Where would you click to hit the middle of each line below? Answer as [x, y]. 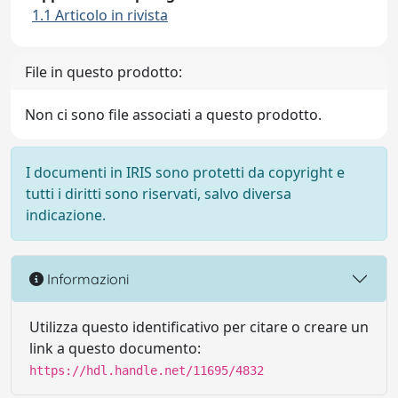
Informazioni [86, 279]
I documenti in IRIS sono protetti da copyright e [185, 172]
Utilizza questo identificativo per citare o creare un [199, 327]
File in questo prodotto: [103, 72]
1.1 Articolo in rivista [100, 15]
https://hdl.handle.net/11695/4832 [147, 370]
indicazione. [66, 215]
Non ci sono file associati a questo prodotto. [173, 115]
